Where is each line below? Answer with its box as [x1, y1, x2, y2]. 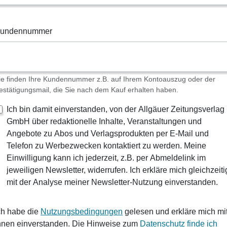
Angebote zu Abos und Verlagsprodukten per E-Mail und [7, 129, 209, 138]
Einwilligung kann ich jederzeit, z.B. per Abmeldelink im [7, 154, 206, 163]
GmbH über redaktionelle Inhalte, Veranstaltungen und [7, 117, 202, 126]
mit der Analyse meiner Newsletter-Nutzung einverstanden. [7, 178, 218, 187]
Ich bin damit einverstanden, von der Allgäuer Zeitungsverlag [7, 105, 224, 114]
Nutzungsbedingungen [41, 207, 123, 216]
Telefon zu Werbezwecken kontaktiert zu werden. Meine [7, 141, 206, 150]
